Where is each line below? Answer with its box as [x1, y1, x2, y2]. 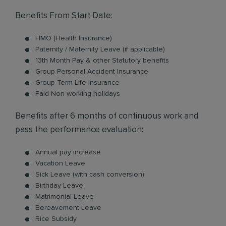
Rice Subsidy [35, 215, 77, 222]
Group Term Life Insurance [35, 79, 120, 86]
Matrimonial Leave [35, 193, 94, 200]
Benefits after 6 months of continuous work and [15, 112, 198, 121]
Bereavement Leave [35, 204, 101, 211]
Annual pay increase [35, 149, 101, 156]
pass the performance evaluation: [15, 126, 143, 134]
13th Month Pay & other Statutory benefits [35, 57, 169, 64]
